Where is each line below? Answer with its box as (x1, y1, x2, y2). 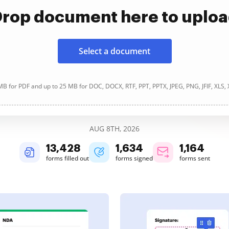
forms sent (179, 154, 210, 163)
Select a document (79, 45, 150, 57)
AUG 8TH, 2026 (89, 124, 140, 133)
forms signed (115, 154, 153, 163)
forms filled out (45, 154, 89, 163)
